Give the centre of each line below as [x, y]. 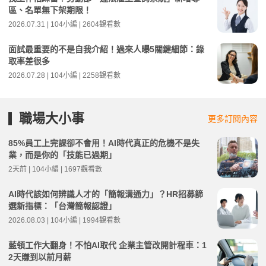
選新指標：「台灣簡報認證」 [62, 206]
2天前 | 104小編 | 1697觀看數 [55, 169]
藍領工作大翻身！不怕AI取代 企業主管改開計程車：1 [107, 245]
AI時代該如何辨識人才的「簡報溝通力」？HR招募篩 [106, 194]
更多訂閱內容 [233, 118]
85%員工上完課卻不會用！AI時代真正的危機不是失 [104, 143]
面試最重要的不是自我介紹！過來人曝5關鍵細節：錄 [106, 49]
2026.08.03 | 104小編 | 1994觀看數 [64, 220]
